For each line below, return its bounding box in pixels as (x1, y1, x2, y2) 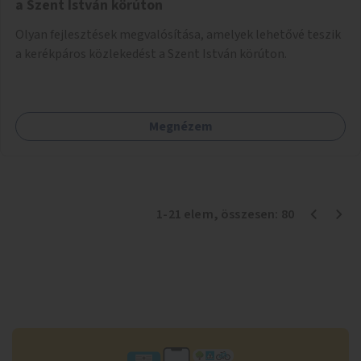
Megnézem (148, 117, 213, 135)
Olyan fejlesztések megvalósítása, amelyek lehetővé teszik (15, 25, 341, 44)
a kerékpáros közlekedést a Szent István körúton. (15, 44, 287, 63)
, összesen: (213, 205, 281, 223)
